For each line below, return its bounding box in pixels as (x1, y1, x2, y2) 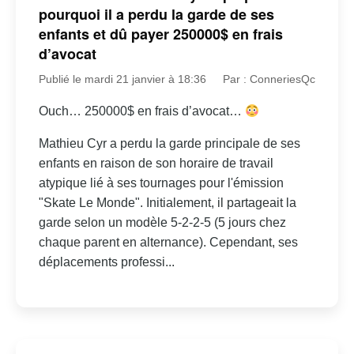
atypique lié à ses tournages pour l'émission (38, 176, 284, 190)
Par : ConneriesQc (223, 73, 316, 86)
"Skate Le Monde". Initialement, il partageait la (38, 196, 296, 210)
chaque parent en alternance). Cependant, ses (38, 235, 298, 250)
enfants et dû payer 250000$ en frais (38, 24, 283, 45)
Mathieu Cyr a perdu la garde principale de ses (38, 137, 300, 151)
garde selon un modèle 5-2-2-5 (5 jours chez (38, 216, 286, 230)
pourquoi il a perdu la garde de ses (38, 4, 274, 25)
